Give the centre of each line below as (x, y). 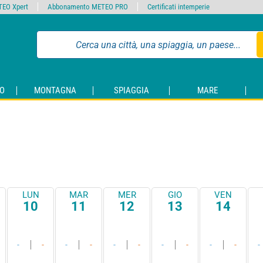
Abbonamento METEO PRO (88, 7)
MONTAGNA (55, 91)
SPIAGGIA (131, 91)
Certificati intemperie (178, 7)
